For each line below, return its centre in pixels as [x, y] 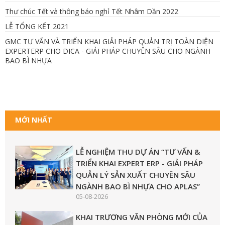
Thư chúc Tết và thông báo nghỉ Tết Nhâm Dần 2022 [92, 11]
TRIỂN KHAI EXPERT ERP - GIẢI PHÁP [140, 163]
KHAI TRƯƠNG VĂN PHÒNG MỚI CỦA [142, 217]
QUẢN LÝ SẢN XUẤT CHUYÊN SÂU [136, 175]
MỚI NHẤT [34, 120]
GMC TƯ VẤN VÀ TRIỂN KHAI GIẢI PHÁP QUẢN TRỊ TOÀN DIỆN [109, 41]
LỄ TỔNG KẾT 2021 [37, 26]
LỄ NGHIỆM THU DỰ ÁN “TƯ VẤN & [138, 151]
